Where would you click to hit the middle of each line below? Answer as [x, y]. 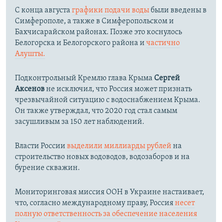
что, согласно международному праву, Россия [94, 203]
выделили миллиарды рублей [119, 146]
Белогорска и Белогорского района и [81, 43]
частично [163, 43]
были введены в [178, 11]
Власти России [41, 146]
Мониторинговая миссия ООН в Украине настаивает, [110, 193]
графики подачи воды [111, 11]
